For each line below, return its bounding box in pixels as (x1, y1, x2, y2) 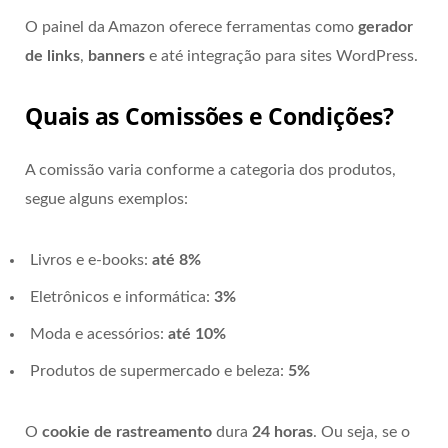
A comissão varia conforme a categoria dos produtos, (25, 161, 396, 178)
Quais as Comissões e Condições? (25, 99, 394, 132)
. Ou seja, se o (313, 423, 410, 440)
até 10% (168, 325, 226, 342)
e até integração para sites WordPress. (145, 48, 418, 65)
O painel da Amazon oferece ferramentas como (25, 19, 358, 36)
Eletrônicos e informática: (30, 288, 214, 305)
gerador (358, 19, 413, 36)
